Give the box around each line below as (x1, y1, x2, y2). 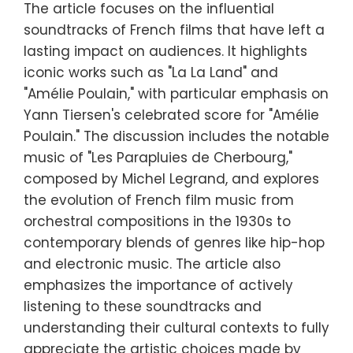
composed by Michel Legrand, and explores (24, 169, 319, 188)
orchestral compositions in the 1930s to (24, 211, 291, 231)
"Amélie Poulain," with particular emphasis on (24, 84, 329, 103)
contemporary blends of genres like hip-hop (24, 232, 325, 252)
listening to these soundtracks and (24, 296, 262, 316)
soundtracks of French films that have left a (24, 20, 325, 39)
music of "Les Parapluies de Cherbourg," (24, 147, 292, 167)
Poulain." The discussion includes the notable (24, 126, 329, 146)
